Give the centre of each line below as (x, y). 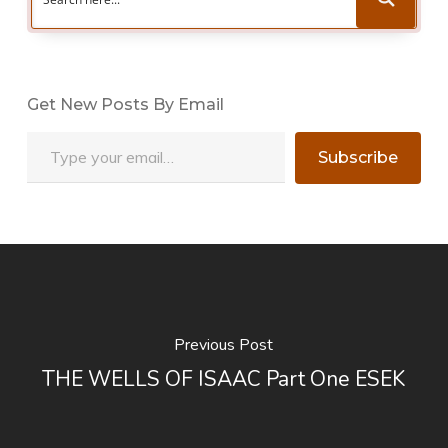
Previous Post (224, 345)
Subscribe (358, 157)
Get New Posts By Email (125, 104)
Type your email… (52, 130)
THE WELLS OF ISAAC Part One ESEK (224, 379)
